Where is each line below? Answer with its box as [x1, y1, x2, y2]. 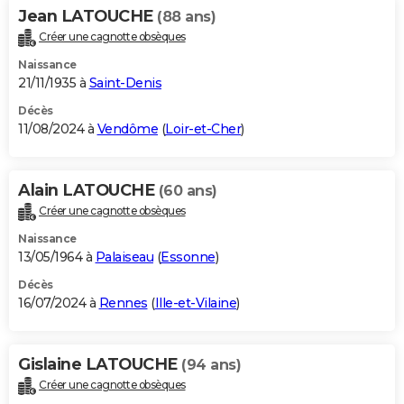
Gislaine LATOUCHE [18, 354, 181, 375]
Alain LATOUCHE [18, 180, 159, 201]
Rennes [98, 295, 148, 312]
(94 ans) [181, 356, 241, 374]
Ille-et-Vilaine [154, 295, 236, 312]
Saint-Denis [88, 75, 161, 92]
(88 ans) [157, 8, 216, 26]
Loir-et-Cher [165, 121, 241, 138]
